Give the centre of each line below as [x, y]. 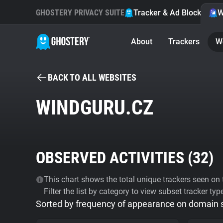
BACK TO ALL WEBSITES [92, 77]
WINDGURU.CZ [95, 108]
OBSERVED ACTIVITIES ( [114, 158]
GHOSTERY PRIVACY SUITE [80, 13]
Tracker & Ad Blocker [171, 13]
